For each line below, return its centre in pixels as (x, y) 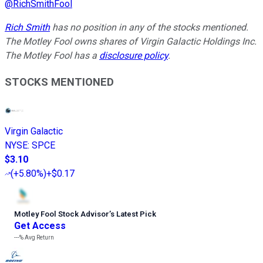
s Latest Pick (133, 214)
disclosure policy (134, 56)
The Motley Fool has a (52, 56)
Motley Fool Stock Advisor (62, 214)
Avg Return (39, 237)
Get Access (40, 225)
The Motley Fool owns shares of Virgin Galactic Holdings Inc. (131, 42)
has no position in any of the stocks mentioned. (149, 28)
